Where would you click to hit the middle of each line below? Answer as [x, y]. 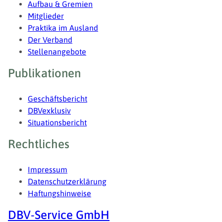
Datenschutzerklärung [67, 182]
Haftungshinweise [59, 194]
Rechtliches [39, 144]
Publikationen [44, 73]
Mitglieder [46, 16]
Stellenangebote [57, 52]
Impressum [48, 170]
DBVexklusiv [49, 111]
